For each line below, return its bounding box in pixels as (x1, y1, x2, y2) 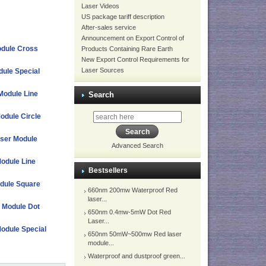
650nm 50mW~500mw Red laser (87, 230, 182, 238)
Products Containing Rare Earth (81, 45, 173, 52)
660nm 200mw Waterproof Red (87, 186, 178, 194)
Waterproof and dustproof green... (87, 252, 185, 260)
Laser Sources (81, 66, 124, 74)
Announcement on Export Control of (81, 34, 184, 42)
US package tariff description (81, 13, 164, 20)
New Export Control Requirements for (81, 56, 189, 63)
